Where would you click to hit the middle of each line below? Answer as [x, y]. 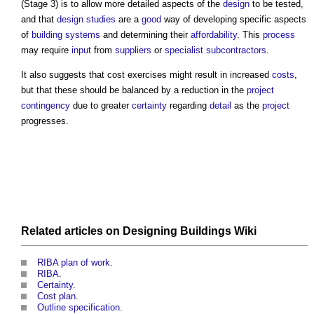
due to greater [101, 106]
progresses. [45, 121]
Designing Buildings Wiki [190, 231]
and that [39, 20]
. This [250, 35]
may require [46, 50]
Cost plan [56, 296]
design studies [86, 20]
